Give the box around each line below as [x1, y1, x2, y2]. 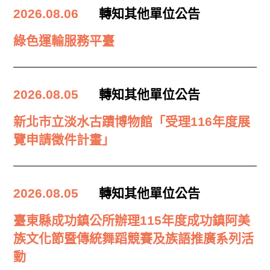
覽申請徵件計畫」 [13, 133, 115, 147]
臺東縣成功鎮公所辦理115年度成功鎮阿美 [13, 213, 251, 228]
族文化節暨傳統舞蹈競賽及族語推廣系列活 [13, 231, 254, 246]
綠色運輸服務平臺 [13, 34, 115, 48]
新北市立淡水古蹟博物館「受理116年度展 [13, 115, 251, 129]
